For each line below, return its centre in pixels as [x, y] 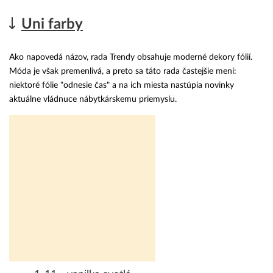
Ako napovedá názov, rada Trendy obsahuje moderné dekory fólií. [131, 57]
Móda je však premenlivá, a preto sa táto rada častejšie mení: [123, 71]
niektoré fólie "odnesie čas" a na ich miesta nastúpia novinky [122, 85]
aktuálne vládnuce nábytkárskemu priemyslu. [93, 99]
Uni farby [52, 25]
